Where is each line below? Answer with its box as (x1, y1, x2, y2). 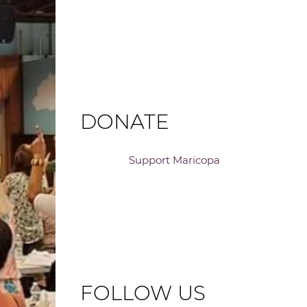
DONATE (80, 110, 170, 134)
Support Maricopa (129, 153, 221, 167)
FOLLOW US (80, 280, 206, 305)
